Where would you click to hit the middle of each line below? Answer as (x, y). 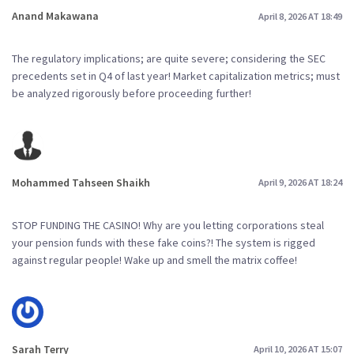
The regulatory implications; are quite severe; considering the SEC (169, 58)
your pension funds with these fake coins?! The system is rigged (164, 242)
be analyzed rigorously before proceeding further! (132, 93)
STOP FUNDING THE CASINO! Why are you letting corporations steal (168, 225)
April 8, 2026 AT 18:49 (300, 16)
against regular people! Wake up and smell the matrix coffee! (154, 260)
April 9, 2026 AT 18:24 (300, 183)
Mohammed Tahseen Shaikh (81, 182)
